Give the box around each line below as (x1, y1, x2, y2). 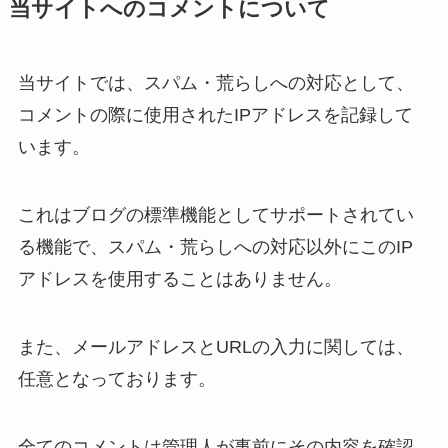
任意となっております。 (17, 368, 216, 389)
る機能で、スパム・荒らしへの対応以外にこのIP (17, 236, 413, 257)
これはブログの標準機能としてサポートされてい (17, 204, 414, 225)
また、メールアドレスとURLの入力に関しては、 (17, 336, 414, 357)
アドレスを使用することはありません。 (17, 268, 342, 289)
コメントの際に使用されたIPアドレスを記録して (17, 105, 413, 126)
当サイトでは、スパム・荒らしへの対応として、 (17, 73, 414, 94)
